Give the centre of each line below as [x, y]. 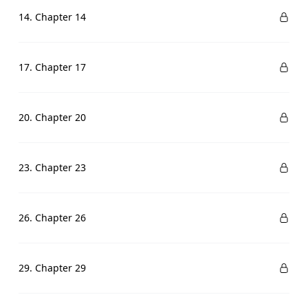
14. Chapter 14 [52, 17]
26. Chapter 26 [52, 218]
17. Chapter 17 [52, 67]
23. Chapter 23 [52, 167]
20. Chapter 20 [52, 117]
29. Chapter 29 [52, 268]
